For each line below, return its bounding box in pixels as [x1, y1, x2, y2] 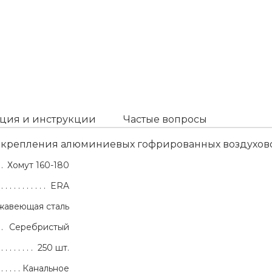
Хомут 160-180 [7, 160, 69, 171]
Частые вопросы [123, 114, 207, 126]
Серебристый [9, 222, 69, 233]
